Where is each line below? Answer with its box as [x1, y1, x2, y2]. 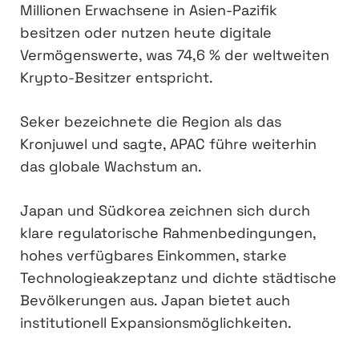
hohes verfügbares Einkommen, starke [20, 245, 287, 264]
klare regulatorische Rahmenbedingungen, [20, 223, 316, 242]
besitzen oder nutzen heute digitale [20, 22, 272, 42]
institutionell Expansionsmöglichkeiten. [20, 313, 292, 332]
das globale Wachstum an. [20, 156, 202, 175]
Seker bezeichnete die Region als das [20, 111, 281, 131]
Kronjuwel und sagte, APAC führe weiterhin [20, 134, 317, 153]
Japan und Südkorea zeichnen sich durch [20, 200, 310, 220]
